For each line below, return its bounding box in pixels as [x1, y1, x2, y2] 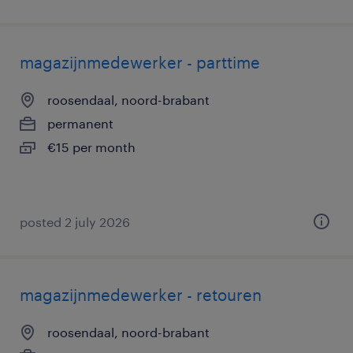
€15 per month [47, 139, 136, 154]
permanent [47, 116, 113, 131]
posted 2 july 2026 [20, 214, 130, 229]
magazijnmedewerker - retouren [20, 285, 262, 304]
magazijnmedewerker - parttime [20, 53, 260, 72]
